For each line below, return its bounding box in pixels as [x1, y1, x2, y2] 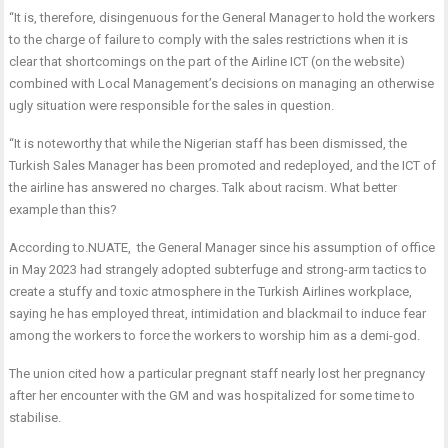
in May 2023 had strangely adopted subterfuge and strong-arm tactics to [9, 262, 428, 278]
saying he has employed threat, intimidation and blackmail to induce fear [9, 306, 427, 322]
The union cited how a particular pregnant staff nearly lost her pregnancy [9, 366, 426, 382]
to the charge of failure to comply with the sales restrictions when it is [9, 32, 409, 48]
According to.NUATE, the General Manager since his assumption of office [9, 240, 436, 256]
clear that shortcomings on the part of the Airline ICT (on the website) [9, 54, 406, 70]
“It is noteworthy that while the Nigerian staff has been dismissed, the [9, 136, 408, 152]
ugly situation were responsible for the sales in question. [9, 98, 335, 114]
